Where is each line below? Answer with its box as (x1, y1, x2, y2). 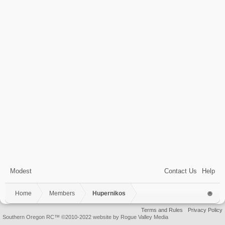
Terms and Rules (141, 207, 183, 213)
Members (49, 190, 75, 197)
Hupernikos (92, 190, 126, 197)
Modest (10, 167, 32, 175)
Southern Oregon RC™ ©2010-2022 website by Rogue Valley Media (3, 214, 168, 220)
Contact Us (164, 167, 197, 175)
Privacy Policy (188, 207, 222, 213)
